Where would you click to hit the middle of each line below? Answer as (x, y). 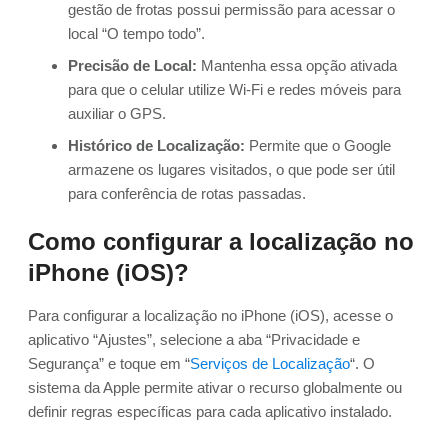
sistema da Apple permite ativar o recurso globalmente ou (215, 388)
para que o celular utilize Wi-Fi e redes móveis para (234, 90)
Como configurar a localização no (221, 242)
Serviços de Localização (270, 364)
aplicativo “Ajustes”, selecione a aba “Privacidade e (194, 340)
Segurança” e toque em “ (109, 364)
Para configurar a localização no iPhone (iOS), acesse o (210, 316)
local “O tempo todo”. (136, 34)
